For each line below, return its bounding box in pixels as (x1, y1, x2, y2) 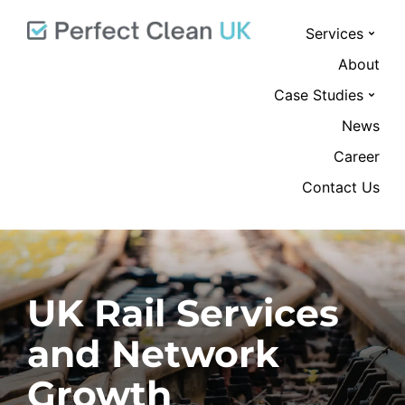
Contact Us (302, 178, 381, 196)
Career (334, 147, 381, 165)
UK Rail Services (27, 290, 339, 335)
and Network (27, 331, 279, 376)
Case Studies (274, 86, 364, 104)
